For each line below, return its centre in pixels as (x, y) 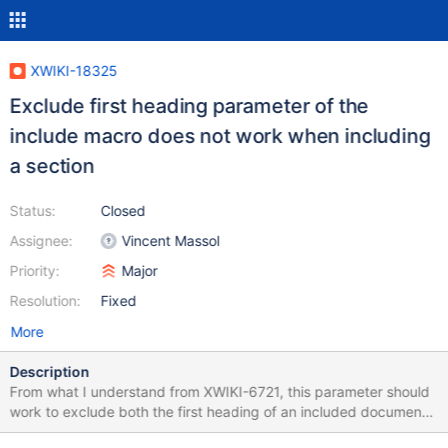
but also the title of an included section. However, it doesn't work (220, 431)
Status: (32, 210)
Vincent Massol (170, 240)
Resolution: (45, 300)
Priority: (34, 270)
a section (52, 166)
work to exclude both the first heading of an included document (218, 411)
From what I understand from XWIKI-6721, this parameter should (219, 391)
